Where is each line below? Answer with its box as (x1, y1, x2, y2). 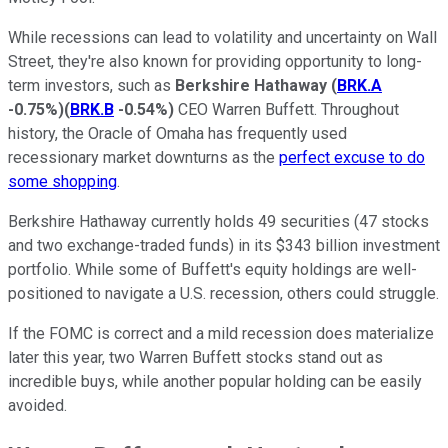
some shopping (8, 171, 117, 191)
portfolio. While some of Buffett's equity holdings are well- (8, 259, 417, 279)
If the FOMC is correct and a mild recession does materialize (8, 323, 434, 343)
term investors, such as (8, 75, 175, 95)
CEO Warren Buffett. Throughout (174, 99, 399, 119)
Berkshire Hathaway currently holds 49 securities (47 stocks (8, 211, 429, 231)
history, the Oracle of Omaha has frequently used (8, 123, 347, 143)
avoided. (8, 395, 67, 415)
